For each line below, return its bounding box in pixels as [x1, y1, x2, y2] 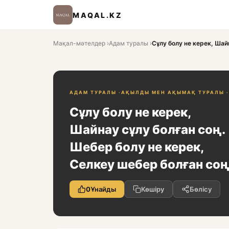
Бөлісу [190, 185, 212, 193]
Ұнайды [90, 185, 116, 193]
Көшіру [141, 185, 164, 193]
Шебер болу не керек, [70, 140, 204, 154]
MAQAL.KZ [73, 10, 122, 19]
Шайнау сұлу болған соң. [70, 122, 225, 137]
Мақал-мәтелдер [53, 39, 105, 47]
